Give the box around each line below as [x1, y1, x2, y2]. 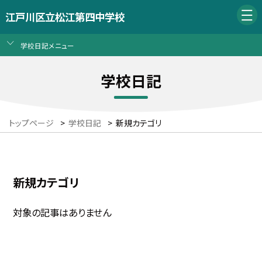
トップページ [9, 117, 54, 129]
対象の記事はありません [13, 205, 112, 219]
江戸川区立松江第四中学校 [5, 9, 125, 25]
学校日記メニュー [20, 40, 74, 50]
